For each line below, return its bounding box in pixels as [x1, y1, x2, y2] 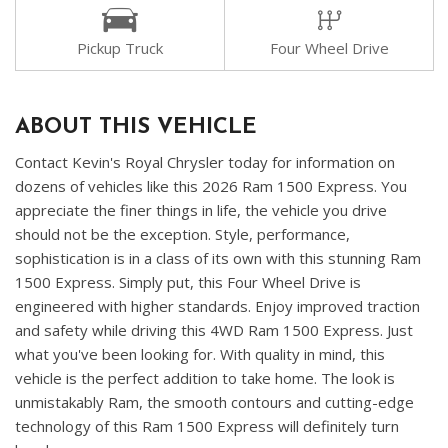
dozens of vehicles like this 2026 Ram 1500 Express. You [15, 176, 407, 197]
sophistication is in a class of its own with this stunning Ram [15, 248, 421, 269]
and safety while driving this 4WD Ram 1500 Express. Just [15, 320, 413, 341]
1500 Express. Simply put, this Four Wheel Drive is [15, 272, 361, 293]
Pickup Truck [77, 38, 163, 59]
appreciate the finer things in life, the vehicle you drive [15, 200, 387, 221]
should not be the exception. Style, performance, [15, 224, 350, 245]
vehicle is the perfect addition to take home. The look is [15, 368, 395, 389]
